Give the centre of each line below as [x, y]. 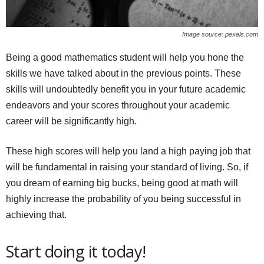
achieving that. [36, 214]
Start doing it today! [76, 251]
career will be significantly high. [71, 121]
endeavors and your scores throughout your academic [118, 105]
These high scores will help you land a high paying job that [128, 151]
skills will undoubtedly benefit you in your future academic [126, 89]
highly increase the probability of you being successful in [123, 199]
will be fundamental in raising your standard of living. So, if [127, 167]
